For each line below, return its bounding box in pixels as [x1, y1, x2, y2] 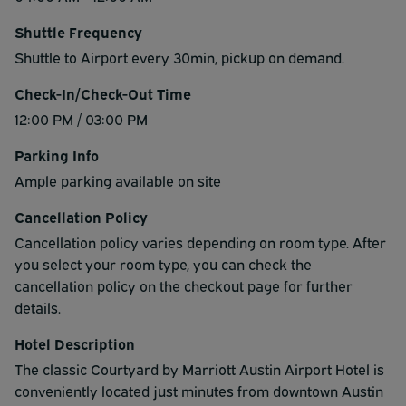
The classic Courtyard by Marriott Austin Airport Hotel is [14, 358, 384, 379]
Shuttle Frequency [14, 21, 142, 42]
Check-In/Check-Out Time [14, 82, 191, 103]
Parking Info [14, 144, 99, 165]
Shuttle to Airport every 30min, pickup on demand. [14, 46, 344, 67]
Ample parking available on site [14, 169, 221, 190]
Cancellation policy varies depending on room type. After [14, 231, 386, 252]
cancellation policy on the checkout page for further [14, 275, 353, 295]
